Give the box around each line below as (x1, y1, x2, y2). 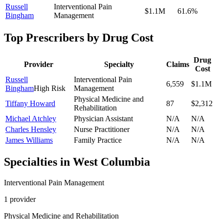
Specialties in (4, 155, 73, 169)
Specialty (104, 60, 134, 68)
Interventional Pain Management (4, 178, 104, 187)
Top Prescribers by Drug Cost (4, 31, 153, 44)
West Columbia (73, 155, 150, 169)
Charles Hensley (5, 125, 56, 133)
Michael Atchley (5, 114, 56, 123)
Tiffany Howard (5, 99, 55, 108)
